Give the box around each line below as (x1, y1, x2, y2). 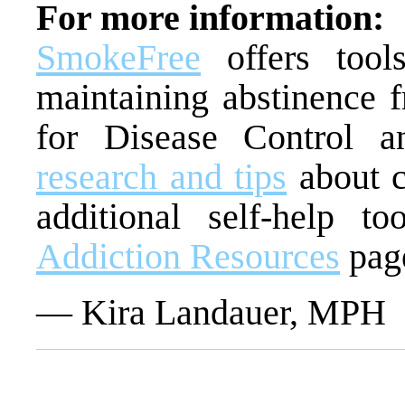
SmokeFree (36, 36, 201, 78)
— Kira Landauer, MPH (36, 291, 386, 333)
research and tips (36, 155, 287, 197)
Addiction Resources (36, 235, 340, 277)
